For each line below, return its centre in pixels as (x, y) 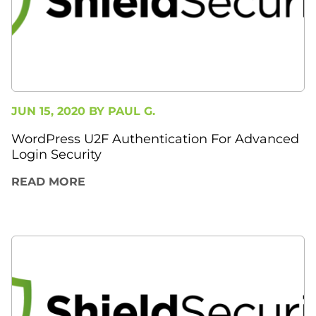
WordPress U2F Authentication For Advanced (155, 139)
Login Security (56, 155)
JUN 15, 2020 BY (60, 111)
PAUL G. (132, 111)
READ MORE (48, 182)
